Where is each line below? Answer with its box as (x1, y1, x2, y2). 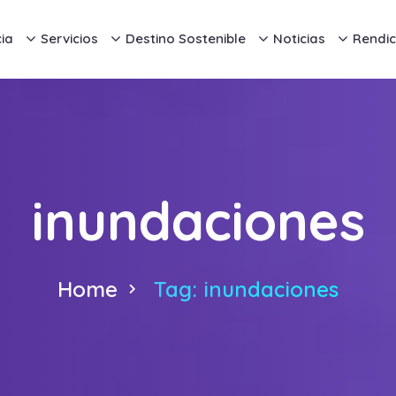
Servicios (40, 30, 98, 47)
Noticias (272, 30, 325, 47)
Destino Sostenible (125, 30, 246, 47)
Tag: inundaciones (154, 276, 339, 302)
